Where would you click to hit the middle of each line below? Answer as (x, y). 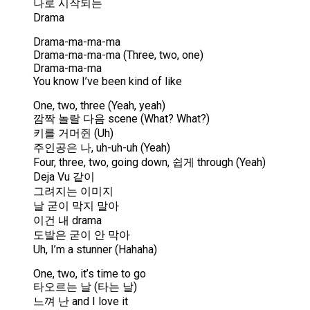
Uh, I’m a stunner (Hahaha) (95, 250)
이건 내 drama (67, 221)
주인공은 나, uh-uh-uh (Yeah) (102, 148)
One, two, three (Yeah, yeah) (99, 106)
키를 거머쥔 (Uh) (73, 134)
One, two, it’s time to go (90, 274)
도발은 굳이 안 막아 (82, 235)
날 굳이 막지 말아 (76, 206)
